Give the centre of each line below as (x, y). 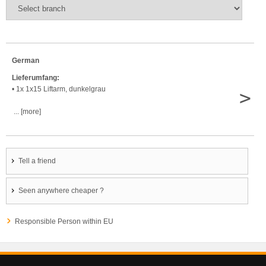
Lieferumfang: (36, 77)
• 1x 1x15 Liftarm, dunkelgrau (59, 89)
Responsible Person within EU (64, 221)
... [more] (26, 111)
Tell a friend (37, 161)
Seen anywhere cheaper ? (61, 190)
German (26, 60)
